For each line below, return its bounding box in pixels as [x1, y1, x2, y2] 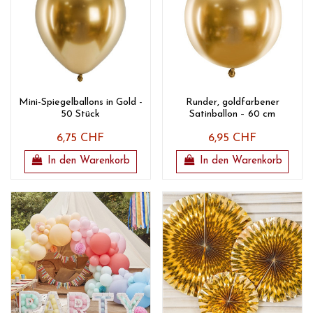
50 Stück [61, 109, 101, 120]
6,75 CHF [57, 133, 105, 145]
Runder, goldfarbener [185, 97, 279, 108]
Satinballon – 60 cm [189, 109, 276, 120]
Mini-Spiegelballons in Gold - [18, 97, 143, 108]
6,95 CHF [208, 133, 257, 145]
